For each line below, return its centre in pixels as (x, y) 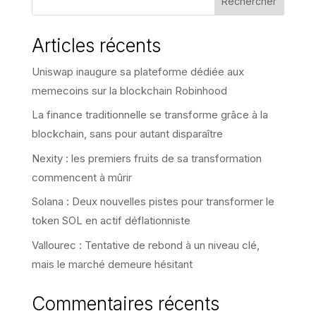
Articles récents (96, 45)
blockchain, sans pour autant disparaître (127, 134)
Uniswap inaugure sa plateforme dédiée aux (138, 71)
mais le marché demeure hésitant (112, 264)
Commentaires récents (125, 303)
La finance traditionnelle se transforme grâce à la (150, 115)
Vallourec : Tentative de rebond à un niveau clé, (145, 245)
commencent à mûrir (81, 177)
